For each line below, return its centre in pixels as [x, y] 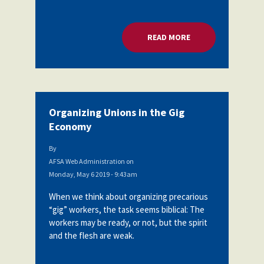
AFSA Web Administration [87, 161]
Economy [70, 126]
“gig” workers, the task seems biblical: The [126, 209]
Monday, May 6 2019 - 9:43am [93, 174]
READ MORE [169, 37]
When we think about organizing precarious [128, 196]
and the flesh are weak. [91, 235]
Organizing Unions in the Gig [116, 112]
